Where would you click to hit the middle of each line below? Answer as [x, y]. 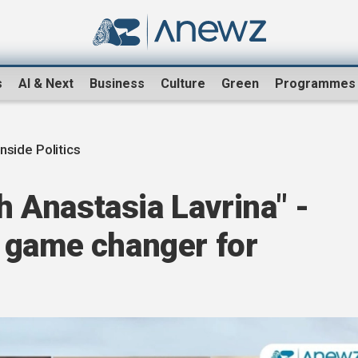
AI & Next [46, 84]
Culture [183, 84]
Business [117, 84]
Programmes [315, 84]
